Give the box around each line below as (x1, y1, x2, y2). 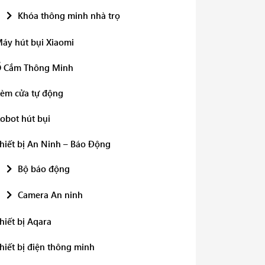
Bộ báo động (18, 163, 70, 174)
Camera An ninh (18, 189, 83, 201)
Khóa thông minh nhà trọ (18, 9, 120, 21)
